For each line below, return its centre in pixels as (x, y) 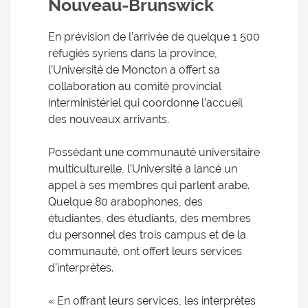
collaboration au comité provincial (135, 86)
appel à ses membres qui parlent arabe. (149, 185)
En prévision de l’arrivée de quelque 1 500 (154, 37)
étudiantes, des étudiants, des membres (150, 218)
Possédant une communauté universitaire (154, 152)
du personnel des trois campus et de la (147, 235)
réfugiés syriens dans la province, (133, 53)
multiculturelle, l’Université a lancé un (143, 169)
